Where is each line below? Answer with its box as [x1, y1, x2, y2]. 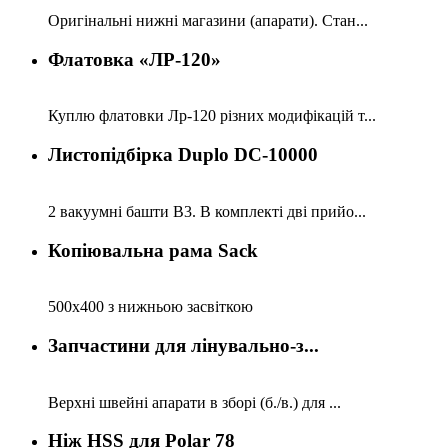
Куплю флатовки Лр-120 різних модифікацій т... [48, 107, 376, 125]
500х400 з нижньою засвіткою [48, 298, 253, 316]
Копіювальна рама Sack [48, 239, 258, 261]
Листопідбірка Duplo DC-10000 [48, 144, 318, 166]
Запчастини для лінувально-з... [48, 334, 319, 356]
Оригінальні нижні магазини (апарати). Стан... [48, 11, 368, 29]
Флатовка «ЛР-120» [48, 48, 221, 70]
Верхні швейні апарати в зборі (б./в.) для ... [48, 393, 341, 411]
